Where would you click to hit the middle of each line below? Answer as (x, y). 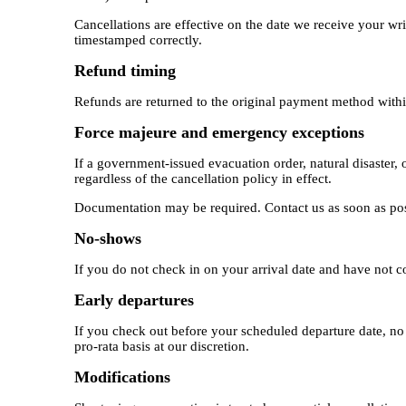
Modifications (122, 377)
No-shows (107, 239)
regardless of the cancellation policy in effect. (203, 179)
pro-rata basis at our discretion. (161, 347)
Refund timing (125, 71)
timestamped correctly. (138, 40)
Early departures (134, 300)
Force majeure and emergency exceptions (219, 133)
